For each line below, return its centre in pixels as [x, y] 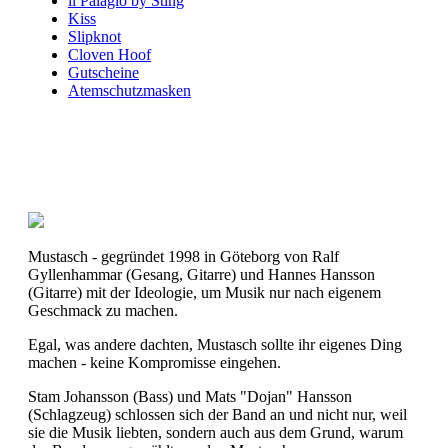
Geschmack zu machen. [103, 310]
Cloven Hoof [109, 54]
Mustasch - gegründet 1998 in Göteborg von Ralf [183, 256]
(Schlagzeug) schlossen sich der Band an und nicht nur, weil [217, 414]
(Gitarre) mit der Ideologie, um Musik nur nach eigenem [204, 292]
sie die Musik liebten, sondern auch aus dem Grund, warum [215, 432]
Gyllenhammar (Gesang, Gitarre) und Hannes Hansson [201, 274]
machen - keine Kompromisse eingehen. [154, 362]
